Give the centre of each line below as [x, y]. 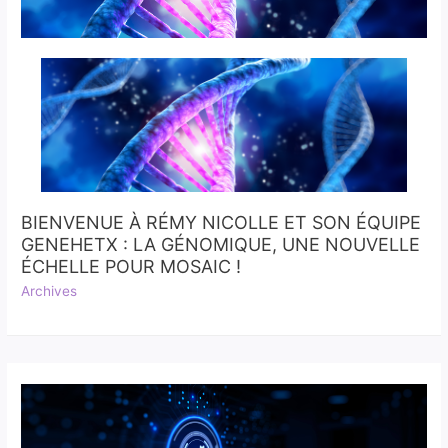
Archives [49, 290]
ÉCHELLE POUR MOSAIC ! [131, 267]
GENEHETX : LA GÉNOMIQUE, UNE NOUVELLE [221, 245]
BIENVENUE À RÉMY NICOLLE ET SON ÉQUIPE [221, 223]
